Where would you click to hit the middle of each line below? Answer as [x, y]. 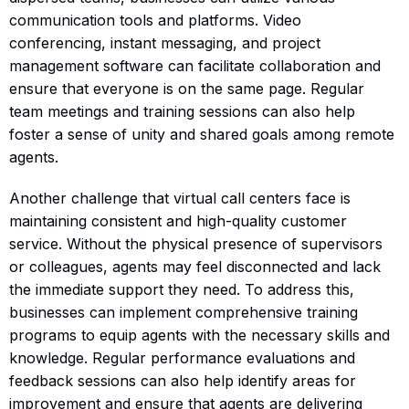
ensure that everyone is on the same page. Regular [187, 88]
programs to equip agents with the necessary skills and [199, 335]
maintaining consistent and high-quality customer [178, 220]
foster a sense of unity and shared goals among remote [202, 134]
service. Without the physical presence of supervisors [196, 243]
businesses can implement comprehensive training [184, 312]
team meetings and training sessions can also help [182, 111]
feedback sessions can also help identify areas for [183, 380]
